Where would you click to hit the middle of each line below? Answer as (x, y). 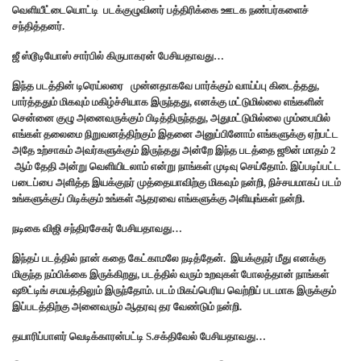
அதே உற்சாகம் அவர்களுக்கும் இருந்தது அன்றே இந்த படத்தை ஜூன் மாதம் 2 (174, 150)
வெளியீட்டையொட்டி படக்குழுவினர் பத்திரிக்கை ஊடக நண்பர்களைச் (160, 10)
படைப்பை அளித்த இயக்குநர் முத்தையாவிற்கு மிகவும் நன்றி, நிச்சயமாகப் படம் (176, 182)
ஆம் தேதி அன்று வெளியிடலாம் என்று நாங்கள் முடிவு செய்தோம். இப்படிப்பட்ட (176, 166)
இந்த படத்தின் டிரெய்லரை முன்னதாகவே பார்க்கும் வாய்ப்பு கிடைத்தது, (166, 85)
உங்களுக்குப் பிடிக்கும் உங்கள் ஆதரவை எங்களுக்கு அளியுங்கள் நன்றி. (158, 198)
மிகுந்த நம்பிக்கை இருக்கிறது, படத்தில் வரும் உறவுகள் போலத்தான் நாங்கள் (170, 274)
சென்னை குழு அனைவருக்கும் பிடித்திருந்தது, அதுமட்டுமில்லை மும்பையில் (171, 118)
